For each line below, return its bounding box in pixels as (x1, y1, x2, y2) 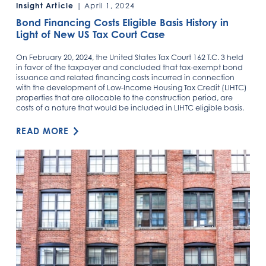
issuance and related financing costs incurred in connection (16, 72, 235, 82)
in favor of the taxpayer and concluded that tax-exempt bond (16, 62, 243, 72)
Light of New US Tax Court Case (16, 28, 166, 40)
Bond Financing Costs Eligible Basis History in (16, 16, 229, 28)
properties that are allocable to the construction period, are (16, 93, 233, 102)
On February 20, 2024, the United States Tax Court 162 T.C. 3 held (16, 52, 244, 62)
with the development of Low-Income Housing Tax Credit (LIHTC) (16, 83, 248, 92)
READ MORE (16, 125, 69, 136)
